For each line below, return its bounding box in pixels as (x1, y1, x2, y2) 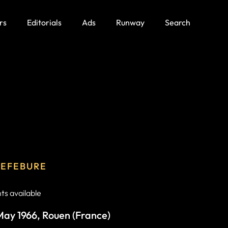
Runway (116, 17, 145, 27)
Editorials (27, 17, 62, 27)
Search (165, 17, 190, 27)
